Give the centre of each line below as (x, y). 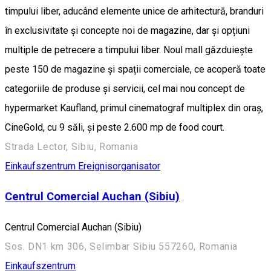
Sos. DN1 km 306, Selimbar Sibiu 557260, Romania (122, 247)
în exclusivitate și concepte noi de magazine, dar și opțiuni (127, 30)
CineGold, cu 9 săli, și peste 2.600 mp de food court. (115, 127)
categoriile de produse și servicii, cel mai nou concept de (125, 88)
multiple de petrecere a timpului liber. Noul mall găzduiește (129, 50)
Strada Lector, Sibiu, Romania (72, 146)
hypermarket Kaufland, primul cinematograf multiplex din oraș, (134, 108)
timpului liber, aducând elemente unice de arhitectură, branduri (134, 11)
